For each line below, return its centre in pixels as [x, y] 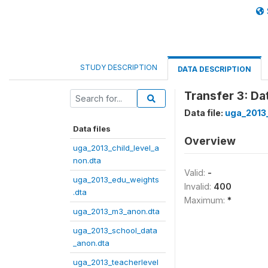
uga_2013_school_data [115, 230]
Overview [210, 141]
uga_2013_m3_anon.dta [116, 211]
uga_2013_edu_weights [116, 179]
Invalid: [199, 186]
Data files [92, 129]
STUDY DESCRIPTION [119, 67]
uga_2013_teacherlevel [116, 262]
